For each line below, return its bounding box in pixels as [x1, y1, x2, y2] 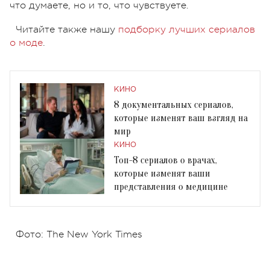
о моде [10, 37, 43, 48]
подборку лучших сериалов [118, 24, 255, 35]
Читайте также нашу [16, 24, 118, 35]
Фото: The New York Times [16, 228, 142, 240]
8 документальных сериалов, [114, 99, 233, 110]
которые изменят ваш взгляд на [114, 112, 248, 124]
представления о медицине [114, 181, 228, 192]
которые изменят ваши [114, 168, 210, 179]
